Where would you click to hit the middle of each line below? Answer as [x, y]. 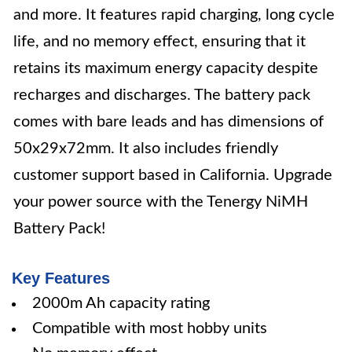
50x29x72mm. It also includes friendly [146, 148]
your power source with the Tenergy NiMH [161, 202]
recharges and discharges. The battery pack [162, 95]
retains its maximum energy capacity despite [166, 68]
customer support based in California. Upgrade [173, 175]
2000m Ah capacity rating [121, 303]
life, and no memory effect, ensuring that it [159, 42]
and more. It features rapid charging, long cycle [174, 15]
